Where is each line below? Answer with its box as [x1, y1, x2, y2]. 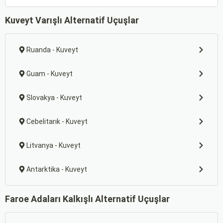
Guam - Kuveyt [26, 70, 73, 78]
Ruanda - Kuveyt [26, 46, 78, 54]
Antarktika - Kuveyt [26, 165, 87, 173]
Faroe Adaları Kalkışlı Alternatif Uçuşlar [5, 194, 170, 204]
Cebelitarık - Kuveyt [26, 117, 88, 125]
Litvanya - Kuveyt [26, 141, 81, 149]
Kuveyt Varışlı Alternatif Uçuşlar [5, 15, 139, 25]
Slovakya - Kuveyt [26, 94, 82, 102]
